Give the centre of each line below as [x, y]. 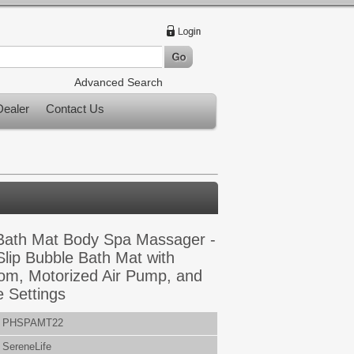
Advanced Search [119, 82]
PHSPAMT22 [33, 323]
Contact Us [75, 109]
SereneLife [27, 346]
